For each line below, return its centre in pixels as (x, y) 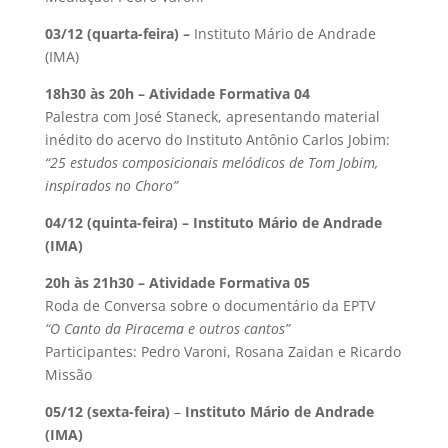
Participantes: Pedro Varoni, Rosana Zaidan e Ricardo (222, 351)
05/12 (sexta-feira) (109, 411)
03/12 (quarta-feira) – (119, 33)
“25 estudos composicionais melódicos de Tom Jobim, (211, 162)
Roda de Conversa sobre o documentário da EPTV (209, 305)
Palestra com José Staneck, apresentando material (212, 116)
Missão (68, 374)
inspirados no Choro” (111, 185)
